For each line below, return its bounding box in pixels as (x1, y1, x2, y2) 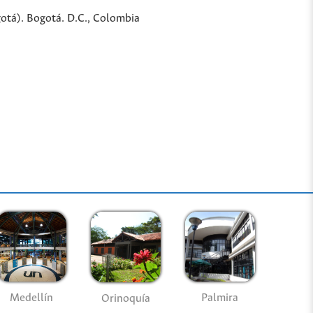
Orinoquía (101, 292, 150, 305)
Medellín (10, 292, 54, 305)
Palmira (201, 292, 238, 305)
